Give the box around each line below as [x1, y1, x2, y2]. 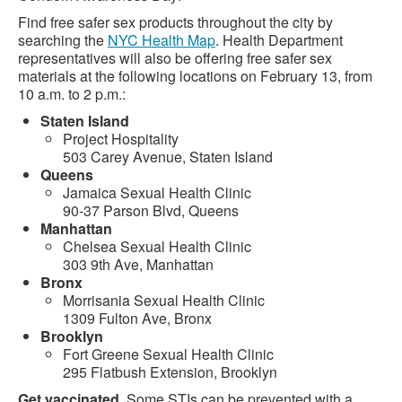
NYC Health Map [108, 30, 215, 50]
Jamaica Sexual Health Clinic [63, 182, 251, 203]
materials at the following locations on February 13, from [18, 66, 372, 86]
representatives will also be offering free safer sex [18, 48, 332, 68]
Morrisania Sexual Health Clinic [63, 290, 265, 310]
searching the [18, 30, 108, 50]
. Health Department [215, 30, 343, 50]
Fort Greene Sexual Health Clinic [63, 344, 274, 364]
